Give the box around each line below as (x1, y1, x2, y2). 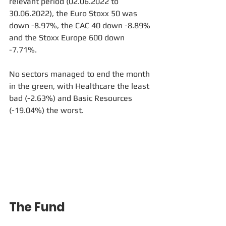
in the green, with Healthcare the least (9, 81, 151, 91)
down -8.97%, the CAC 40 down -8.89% (9, 21, 152, 31)
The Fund (9, 198, 65, 215)
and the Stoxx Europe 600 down (9, 33, 127, 43)
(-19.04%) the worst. (9, 105, 84, 116)
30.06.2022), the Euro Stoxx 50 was (9, 9, 139, 19)
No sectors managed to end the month (9, 69, 152, 79)
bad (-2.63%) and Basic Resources (9, 93, 134, 103)
